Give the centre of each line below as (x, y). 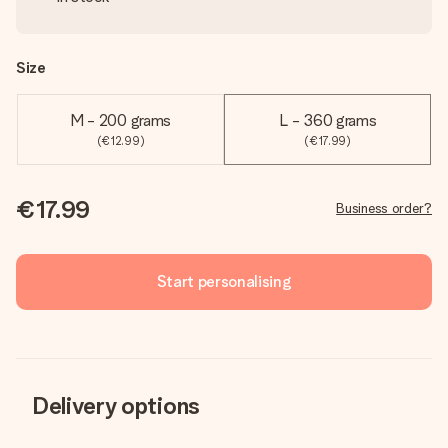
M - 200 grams (120, 120)
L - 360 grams (327, 120)
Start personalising (224, 281)
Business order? (384, 208)
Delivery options (116, 405)
